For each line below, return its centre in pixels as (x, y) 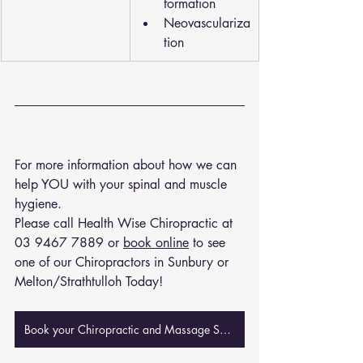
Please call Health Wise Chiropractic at (126, 223)
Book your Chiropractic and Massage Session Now (225, 329)
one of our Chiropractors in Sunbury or (124, 262)
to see (209, 243)
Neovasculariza (207, 23)
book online (156, 243)
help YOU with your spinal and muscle (123, 184)
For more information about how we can (128, 165)
